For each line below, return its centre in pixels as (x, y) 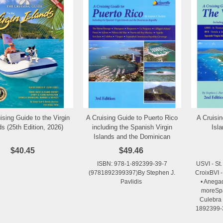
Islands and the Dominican (132, 136)
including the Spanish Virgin (132, 127)
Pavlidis (132, 181)
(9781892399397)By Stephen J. (132, 172)
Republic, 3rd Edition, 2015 (132, 146)
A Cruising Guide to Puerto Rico (132, 117)
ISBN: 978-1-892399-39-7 (132, 164)
